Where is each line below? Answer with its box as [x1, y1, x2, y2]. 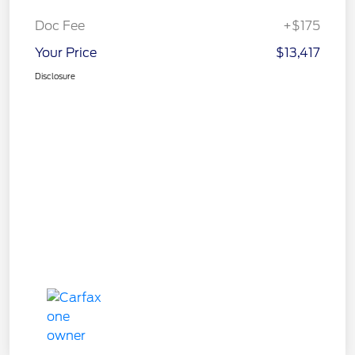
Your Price [35, 45, 97, 61]
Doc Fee [35, 18, 85, 34]
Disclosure [35, 71, 75, 82]
